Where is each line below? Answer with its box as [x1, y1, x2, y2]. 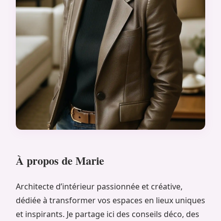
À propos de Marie [16, 152, 104, 169]
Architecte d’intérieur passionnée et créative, [16, 181, 183, 192]
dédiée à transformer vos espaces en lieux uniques [16, 194, 205, 206]
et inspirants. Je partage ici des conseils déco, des [16, 208, 199, 220]
